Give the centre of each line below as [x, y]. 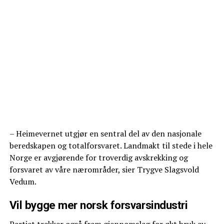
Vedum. [23, 182]
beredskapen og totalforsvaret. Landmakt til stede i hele [111, 146]
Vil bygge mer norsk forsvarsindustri [98, 205]
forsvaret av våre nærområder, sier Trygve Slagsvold [104, 170]
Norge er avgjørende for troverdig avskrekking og [98, 158]
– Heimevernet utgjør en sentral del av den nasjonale [105, 134]
